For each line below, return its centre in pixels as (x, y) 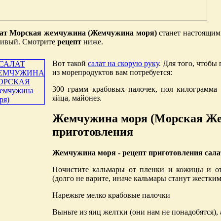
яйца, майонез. (77, 98)
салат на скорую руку (123, 63)
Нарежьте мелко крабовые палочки (111, 195)
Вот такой (70, 63)
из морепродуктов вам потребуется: (112, 72)
